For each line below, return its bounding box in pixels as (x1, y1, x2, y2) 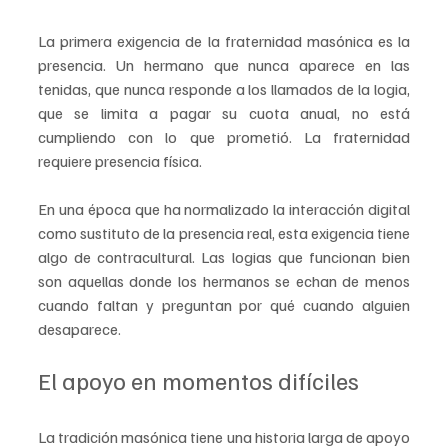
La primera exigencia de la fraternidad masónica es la (38, 31, 410, 52)
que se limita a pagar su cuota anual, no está (38, 103, 410, 124)
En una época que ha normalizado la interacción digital (38, 199, 410, 220)
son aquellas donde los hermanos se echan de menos (38, 271, 410, 292)
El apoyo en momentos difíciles (38, 365, 359, 396)
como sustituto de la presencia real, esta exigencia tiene (38, 223, 410, 244)
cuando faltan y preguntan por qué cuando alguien (38, 295, 410, 316)
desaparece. (38, 319, 121, 340)
